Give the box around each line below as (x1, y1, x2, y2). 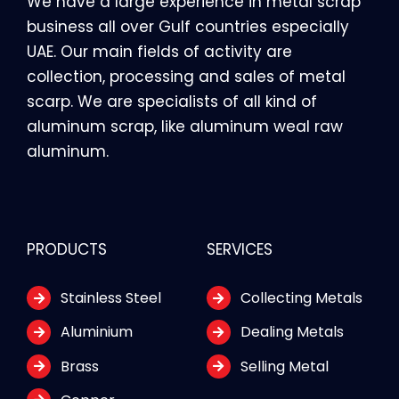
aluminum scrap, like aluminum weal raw (26, 116, 343, 138)
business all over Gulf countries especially (26, 16, 349, 38)
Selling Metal (240, 355, 330, 377)
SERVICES (206, 239, 273, 261)
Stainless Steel (61, 288, 162, 309)
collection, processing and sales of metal (26, 66, 346, 88)
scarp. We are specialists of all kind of (26, 91, 317, 113)
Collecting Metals (240, 288, 363, 309)
